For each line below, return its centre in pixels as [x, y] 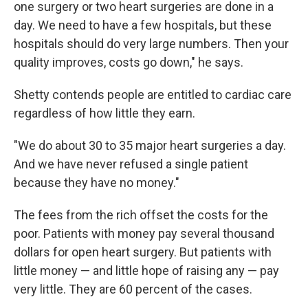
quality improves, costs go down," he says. [129, 62]
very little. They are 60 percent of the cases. [133, 289]
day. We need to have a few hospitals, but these [143, 25]
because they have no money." [97, 183]
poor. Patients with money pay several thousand [144, 233]
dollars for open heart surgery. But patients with [143, 252]
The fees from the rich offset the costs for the [141, 215]
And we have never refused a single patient [131, 164]
